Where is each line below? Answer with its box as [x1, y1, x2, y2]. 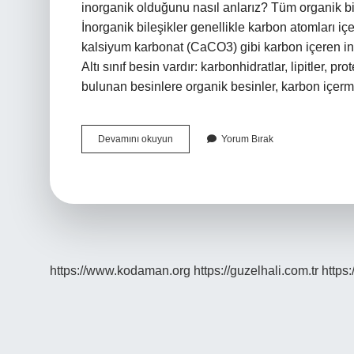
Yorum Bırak [221, 134, 273, 145]
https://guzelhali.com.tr [194, 264, 318, 277]
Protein [172, 133, 203, 144]
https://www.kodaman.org [50, 264, 190, 277]
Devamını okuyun [98, 134, 173, 145]
